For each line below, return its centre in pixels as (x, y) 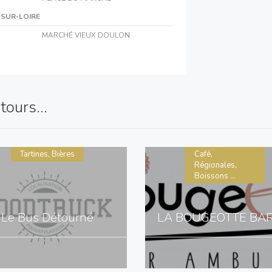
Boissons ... (215, 176)
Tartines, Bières (47, 155)
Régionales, (215, 165)
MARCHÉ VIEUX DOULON (86, 36)
